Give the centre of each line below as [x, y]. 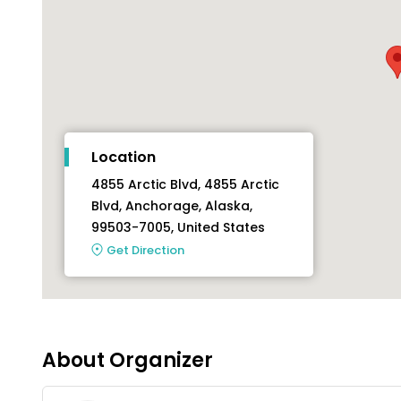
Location [124, 158]
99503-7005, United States [178, 228]
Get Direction [145, 250]
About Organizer [128, 360]
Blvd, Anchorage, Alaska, [172, 206]
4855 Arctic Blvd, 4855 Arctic [185, 185]
